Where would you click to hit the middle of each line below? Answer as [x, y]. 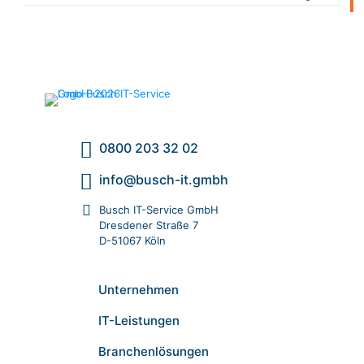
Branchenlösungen [153, 352]
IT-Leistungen [139, 321]
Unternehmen [138, 290]
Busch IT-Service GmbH [159, 210]
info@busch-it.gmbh [164, 180]
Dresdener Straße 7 [149, 225]
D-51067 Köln [133, 241]
